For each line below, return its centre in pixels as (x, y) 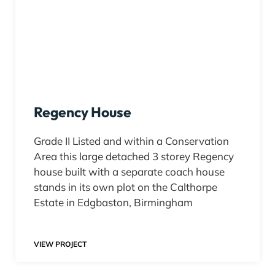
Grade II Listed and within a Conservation (131, 141)
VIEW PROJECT (60, 244)
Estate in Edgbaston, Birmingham (113, 203)
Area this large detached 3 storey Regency (134, 157)
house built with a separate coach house (129, 172)
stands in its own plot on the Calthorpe (126, 187)
